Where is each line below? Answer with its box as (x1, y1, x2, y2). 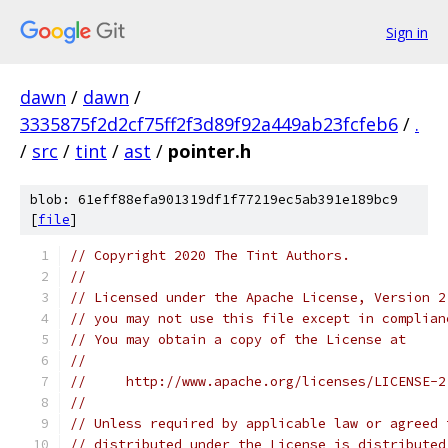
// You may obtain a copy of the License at (70, 331, 406, 348)
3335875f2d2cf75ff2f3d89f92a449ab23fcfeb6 (20, 112, 398, 136)
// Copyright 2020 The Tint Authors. (70, 247, 350, 264)
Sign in (386, 22, 428, 42)
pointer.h (168, 139, 251, 163)
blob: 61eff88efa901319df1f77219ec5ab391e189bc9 (30, 191, 398, 208)
